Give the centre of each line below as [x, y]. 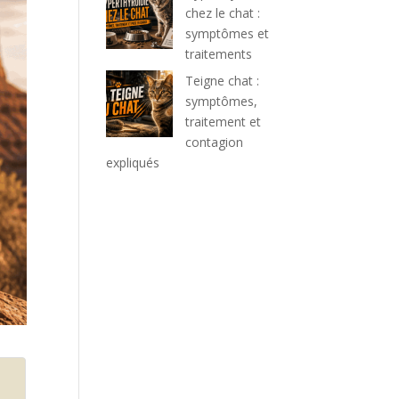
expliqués [133, 163]
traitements [219, 54]
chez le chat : [223, 13]
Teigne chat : [223, 81]
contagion [215, 142]
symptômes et [228, 33]
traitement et [224, 122]
